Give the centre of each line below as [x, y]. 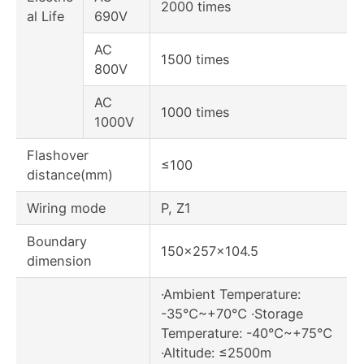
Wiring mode [66, 208]
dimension [59, 261]
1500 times [195, 60]
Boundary [56, 242]
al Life [45, 17]
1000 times [195, 113]
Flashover [57, 156]
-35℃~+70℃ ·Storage [232, 314]
